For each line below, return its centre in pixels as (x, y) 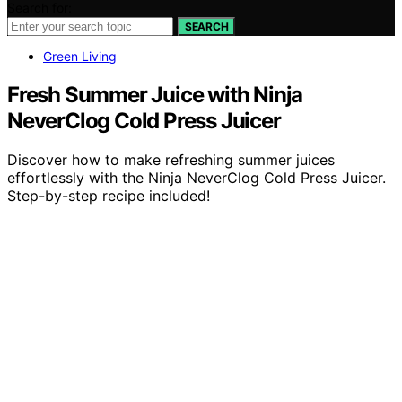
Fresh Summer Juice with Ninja (155, 94)
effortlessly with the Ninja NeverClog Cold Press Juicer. (197, 178)
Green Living (80, 56)
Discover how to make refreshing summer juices (171, 160)
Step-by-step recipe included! (109, 196)
